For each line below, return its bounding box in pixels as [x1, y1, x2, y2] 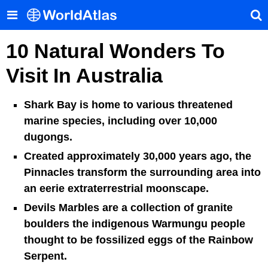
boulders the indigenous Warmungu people [24, 218, 245, 230]
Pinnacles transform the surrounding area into [24, 166, 261, 178]
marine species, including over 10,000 [24, 115, 217, 127]
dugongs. [24, 131, 72, 143]
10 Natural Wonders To [6, 39, 225, 62]
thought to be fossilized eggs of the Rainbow [24, 234, 253, 246]
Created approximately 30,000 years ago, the [24, 150, 251, 162]
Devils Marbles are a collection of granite [24, 202, 233, 214]
